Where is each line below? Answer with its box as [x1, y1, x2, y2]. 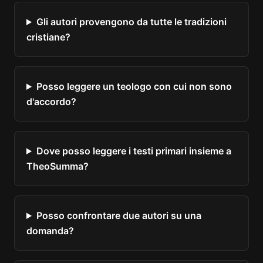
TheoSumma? [26, 160, 89, 172]
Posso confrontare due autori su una [36, 210, 201, 221]
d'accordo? [26, 96, 76, 107]
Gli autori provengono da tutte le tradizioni [36, 16, 227, 28]
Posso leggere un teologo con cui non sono [36, 80, 232, 92]
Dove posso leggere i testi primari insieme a [36, 145, 231, 157]
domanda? [26, 225, 74, 237]
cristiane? [26, 31, 70, 43]
